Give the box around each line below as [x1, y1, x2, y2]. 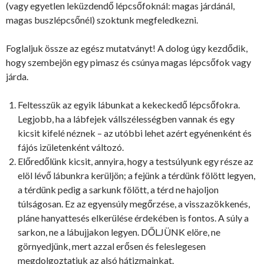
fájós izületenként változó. [18, 141, 124, 153]
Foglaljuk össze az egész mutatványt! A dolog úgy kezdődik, [6, 42, 247, 54]
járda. [6, 70, 28, 82]
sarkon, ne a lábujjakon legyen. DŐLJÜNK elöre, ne [18, 226, 220, 237]
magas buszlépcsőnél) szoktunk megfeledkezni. [6, 14, 198, 25]
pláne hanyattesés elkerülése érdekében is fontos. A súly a [18, 212, 249, 223]
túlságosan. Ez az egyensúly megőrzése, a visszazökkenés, [18, 197, 250, 209]
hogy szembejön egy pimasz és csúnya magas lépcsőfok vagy [6, 56, 251, 68]
